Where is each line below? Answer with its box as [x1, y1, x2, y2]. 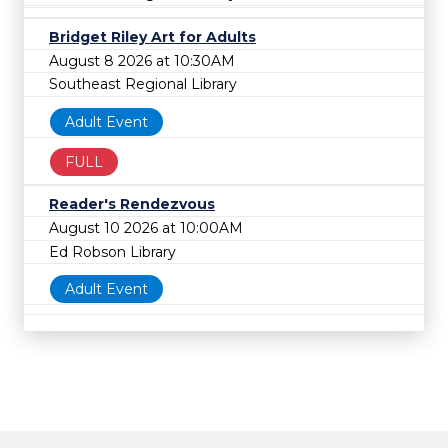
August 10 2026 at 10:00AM [49, 218, 243, 237]
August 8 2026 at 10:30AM [49, 51, 235, 70]
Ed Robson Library [49, 242, 176, 261]
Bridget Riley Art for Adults [49, 28, 256, 46]
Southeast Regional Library [49, 75, 237, 94]
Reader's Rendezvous [49, 195, 215, 214]
